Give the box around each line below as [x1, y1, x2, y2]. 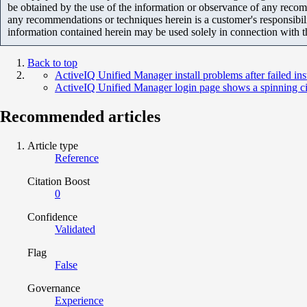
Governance [27, 282, 80, 294]
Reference [55, 151, 99, 164]
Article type [27, 139, 78, 151]
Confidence [27, 210, 77, 223]
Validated [55, 223, 95, 235]
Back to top [27, 56, 77, 69]
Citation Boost [27, 175, 90, 187]
